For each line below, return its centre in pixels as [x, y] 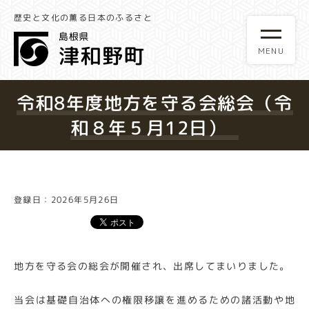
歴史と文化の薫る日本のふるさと [83, 18]
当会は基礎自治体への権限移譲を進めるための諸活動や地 [155, 300]
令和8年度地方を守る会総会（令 [154, 103]
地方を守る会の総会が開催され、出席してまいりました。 [152, 266]
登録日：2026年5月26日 [66, 199]
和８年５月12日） [154, 128]
